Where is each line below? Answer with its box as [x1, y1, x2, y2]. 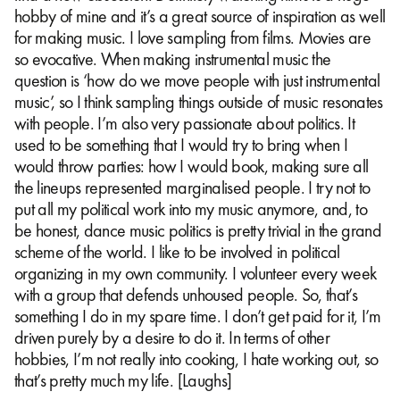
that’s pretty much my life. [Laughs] [14, 368, 232, 392]
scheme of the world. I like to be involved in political [14, 239, 340, 263]
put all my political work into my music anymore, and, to [14, 196, 368, 221]
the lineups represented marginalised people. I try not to [14, 175, 371, 199]
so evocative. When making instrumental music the [14, 46, 331, 71]
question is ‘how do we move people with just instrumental [14, 68, 380, 92]
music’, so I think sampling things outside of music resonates [14, 89, 383, 113]
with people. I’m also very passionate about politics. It [14, 111, 355, 135]
